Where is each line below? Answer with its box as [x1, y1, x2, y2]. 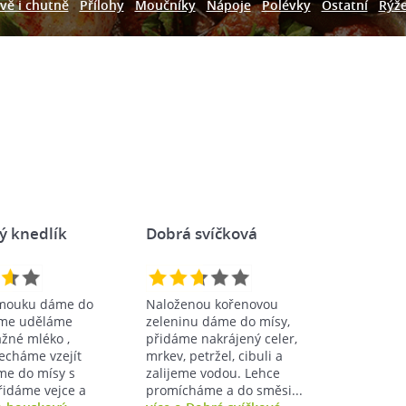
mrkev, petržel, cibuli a [146, 346, 283, 364]
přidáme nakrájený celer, [146, 329, 297, 347]
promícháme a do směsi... [146, 381, 303, 399]
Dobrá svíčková [146, 222, 257, 244]
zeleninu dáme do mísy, [146, 312, 290, 330]
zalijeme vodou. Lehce [146, 363, 280, 382]
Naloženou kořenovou [146, 295, 278, 313]
